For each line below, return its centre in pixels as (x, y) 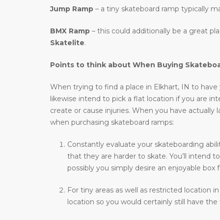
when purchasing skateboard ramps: (112, 123)
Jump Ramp (72, 9)
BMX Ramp (70, 31)
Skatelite (67, 43)
